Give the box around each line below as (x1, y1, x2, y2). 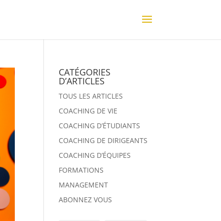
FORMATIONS (59, 165, 104, 175)
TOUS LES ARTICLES (59, 91, 123, 101)
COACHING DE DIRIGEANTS (59, 136, 148, 145)
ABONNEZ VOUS (59, 195, 112, 204)
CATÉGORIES (59, 66, 111, 78)
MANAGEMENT (59, 180, 109, 189)
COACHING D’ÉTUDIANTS (59, 121, 141, 130)
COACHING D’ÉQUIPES (59, 150, 131, 160)
